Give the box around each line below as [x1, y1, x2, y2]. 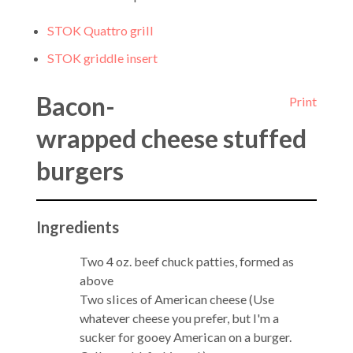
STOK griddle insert [47, 50, 158, 65]
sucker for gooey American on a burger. [79, 329, 292, 344]
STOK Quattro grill [47, 22, 154, 38]
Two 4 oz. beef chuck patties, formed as [79, 253, 294, 269]
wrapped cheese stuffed [35, 123, 307, 154]
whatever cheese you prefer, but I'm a [79, 310, 279, 325]
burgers [35, 155, 124, 187]
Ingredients [35, 217, 119, 236]
